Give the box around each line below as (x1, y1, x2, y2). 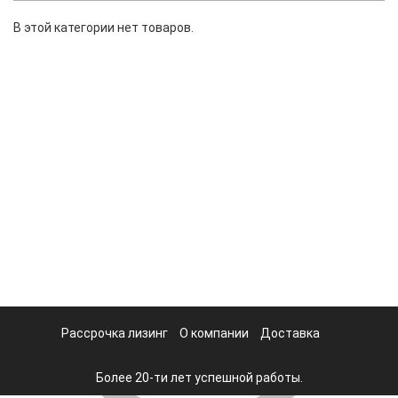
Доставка (259, 326, 320, 340)
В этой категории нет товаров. (13, 20, 194, 35)
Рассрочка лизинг (60, 326, 168, 340)
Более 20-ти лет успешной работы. (95, 370, 303, 385)
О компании (179, 326, 249, 340)
